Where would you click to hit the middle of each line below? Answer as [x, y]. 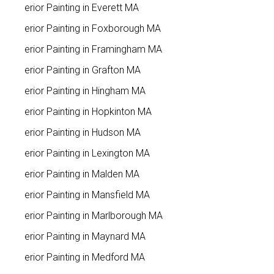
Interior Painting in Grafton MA [77, 70]
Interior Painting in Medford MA [80, 257]
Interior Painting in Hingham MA [80, 91]
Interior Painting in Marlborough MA [88, 215]
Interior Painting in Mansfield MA [82, 194]
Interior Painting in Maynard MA [80, 236]
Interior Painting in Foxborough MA [87, 28]
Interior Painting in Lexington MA [82, 153]
